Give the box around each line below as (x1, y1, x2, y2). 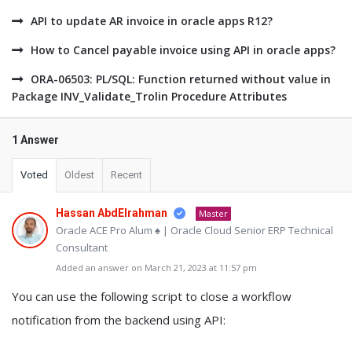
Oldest (64, 169, 94, 181)
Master (199, 207, 228, 219)
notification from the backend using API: (12, 312, 225, 328)
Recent (111, 169, 142, 181)
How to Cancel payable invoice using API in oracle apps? (31, 42, 335, 57)
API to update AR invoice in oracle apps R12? (31, 13, 273, 28)
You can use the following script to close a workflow (12, 288, 291, 304)
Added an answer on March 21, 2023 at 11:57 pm (56, 262, 257, 273)
